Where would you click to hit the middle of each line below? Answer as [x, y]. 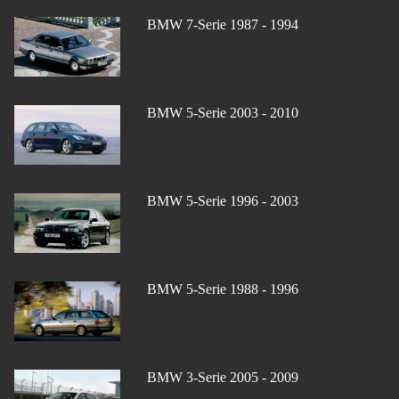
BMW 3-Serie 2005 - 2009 [222, 378]
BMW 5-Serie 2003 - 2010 [222, 112]
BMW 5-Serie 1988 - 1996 [222, 289]
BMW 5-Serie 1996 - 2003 [222, 200]
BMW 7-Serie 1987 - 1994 [222, 24]
